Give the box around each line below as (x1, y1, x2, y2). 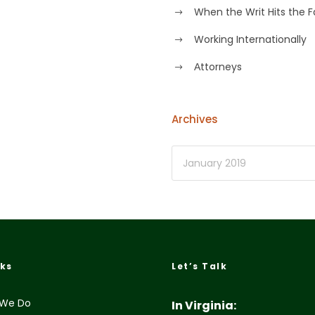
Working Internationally (194, 32, 307, 46)
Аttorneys (194, 59, 242, 74)
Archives (172, 112, 218, 127)
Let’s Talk (172, 260, 227, 273)
